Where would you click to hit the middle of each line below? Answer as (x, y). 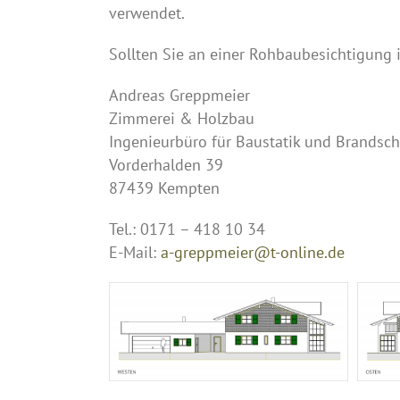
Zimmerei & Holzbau (182, 118)
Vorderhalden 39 (166, 164)
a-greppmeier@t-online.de (253, 252)
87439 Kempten (164, 187)
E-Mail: (135, 252)
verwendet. (147, 12)
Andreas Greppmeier (179, 95)
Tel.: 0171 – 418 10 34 (187, 229)
